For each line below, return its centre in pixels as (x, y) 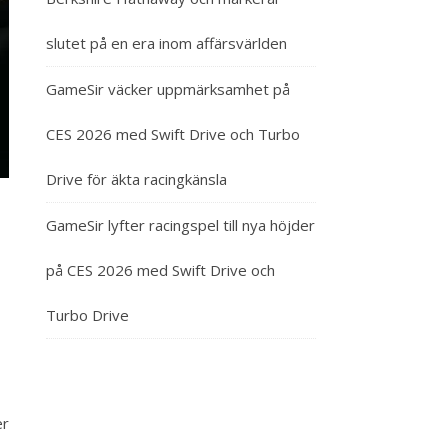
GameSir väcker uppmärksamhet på (168, 89)
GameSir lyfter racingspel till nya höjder (180, 225)
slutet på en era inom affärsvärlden (166, 43)
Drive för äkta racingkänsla (136, 179)
